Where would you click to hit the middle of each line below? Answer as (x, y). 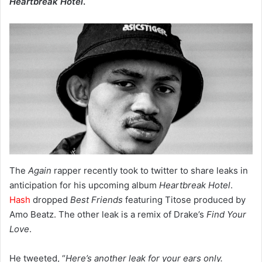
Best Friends (96, 200)
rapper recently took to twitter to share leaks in (150, 171)
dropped (50, 200)
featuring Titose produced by (184, 200)
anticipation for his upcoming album (84, 185)
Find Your (226, 215)
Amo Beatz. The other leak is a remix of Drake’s (108, 215)
